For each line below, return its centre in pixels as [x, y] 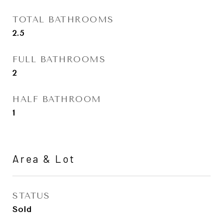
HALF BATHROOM [57, 99]
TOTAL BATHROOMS [63, 19]
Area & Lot [44, 159]
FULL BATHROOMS [59, 59]
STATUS [31, 196]
